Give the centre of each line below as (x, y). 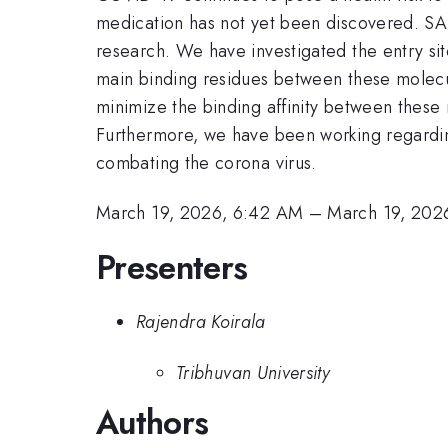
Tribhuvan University (253, 372)
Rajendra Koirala (201, 322)
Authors (152, 422)
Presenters (172, 267)
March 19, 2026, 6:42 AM (200, 213)
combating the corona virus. (206, 162)
